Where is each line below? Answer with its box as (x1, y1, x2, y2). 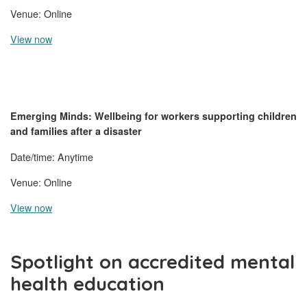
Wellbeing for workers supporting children (95, 109, 297, 123)
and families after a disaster (10, 124, 142, 138)
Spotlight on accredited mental (10, 250, 295, 274)
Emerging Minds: (10, 109, 95, 123)
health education (10, 272, 164, 296)
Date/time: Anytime (10, 149, 93, 164)
